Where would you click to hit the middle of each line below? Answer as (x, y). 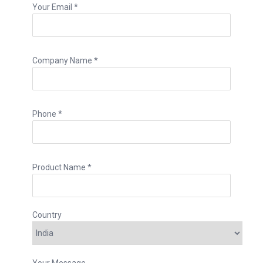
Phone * (47, 114)
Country (47, 215)
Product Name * (62, 167)
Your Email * (55, 7)
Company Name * (65, 60)
